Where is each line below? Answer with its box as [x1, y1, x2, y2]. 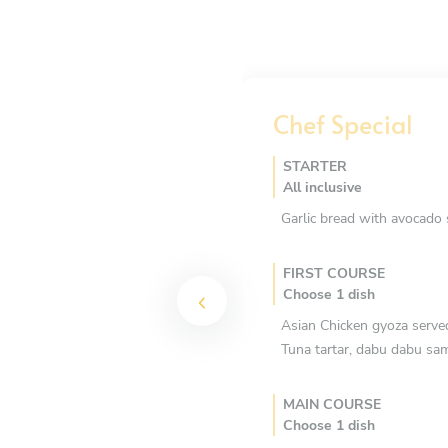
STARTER [283, 156, 347, 176]
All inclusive [283, 177, 362, 197]
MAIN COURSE [283, 394, 381, 414]
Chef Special [273, 105, 413, 141]
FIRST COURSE [283, 263, 385, 283]
